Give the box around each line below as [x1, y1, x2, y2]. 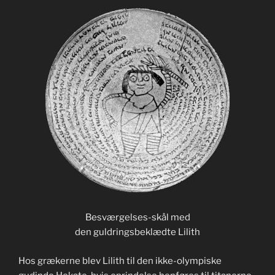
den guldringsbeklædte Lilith [75, 227, 200, 238]
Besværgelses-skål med [85, 212, 190, 223]
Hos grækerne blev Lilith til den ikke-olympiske [18, 255, 222, 266]
